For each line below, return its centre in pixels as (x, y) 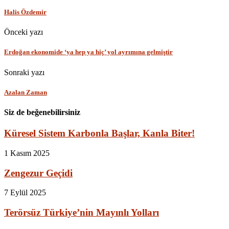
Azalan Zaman (26, 92)
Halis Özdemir (25, 12)
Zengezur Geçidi (38, 173)
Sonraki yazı (24, 72)
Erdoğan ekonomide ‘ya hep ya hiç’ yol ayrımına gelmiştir (88, 52)
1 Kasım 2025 (27, 153)
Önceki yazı (24, 32)
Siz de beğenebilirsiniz (42, 112)
